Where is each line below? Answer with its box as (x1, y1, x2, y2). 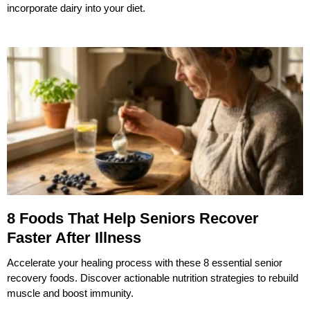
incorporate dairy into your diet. (7, 1, 145, 14)
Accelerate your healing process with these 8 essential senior (7, 256, 282, 268)
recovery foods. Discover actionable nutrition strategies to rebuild (7, 271, 298, 284)
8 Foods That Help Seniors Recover (7, 209, 259, 227)
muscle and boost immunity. (7, 286, 134, 299)
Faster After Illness (7, 228, 141, 246)
